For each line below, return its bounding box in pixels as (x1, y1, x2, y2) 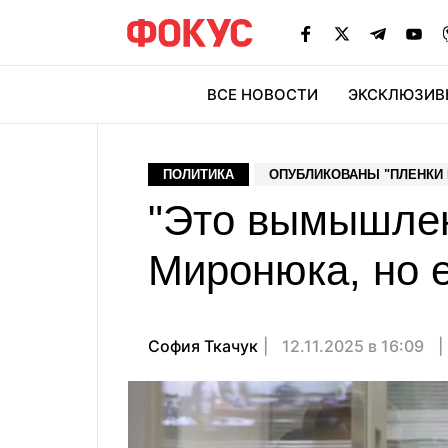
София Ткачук (148, 336, 258, 356)
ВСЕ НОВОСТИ (207, 85, 318, 104)
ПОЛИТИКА (163, 167, 234, 182)
